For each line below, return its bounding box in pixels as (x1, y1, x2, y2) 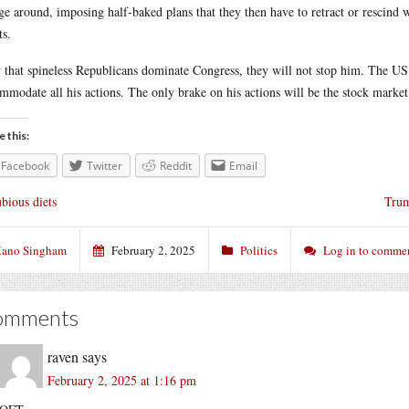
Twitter (87, 158, 122, 173)
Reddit (160, 158, 192, 173)
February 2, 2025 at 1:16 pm (47, 371, 196, 389)
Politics (240, 241, 278, 258)
